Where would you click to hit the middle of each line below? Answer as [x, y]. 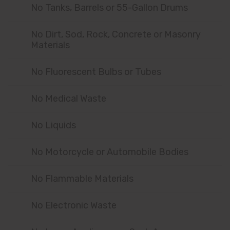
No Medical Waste [69, 99]
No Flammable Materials [82, 179]
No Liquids [53, 126]
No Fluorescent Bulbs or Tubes [96, 72]
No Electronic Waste [74, 206]
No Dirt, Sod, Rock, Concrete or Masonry [116, 35]
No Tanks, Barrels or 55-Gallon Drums [109, 8]
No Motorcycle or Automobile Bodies [110, 152]
